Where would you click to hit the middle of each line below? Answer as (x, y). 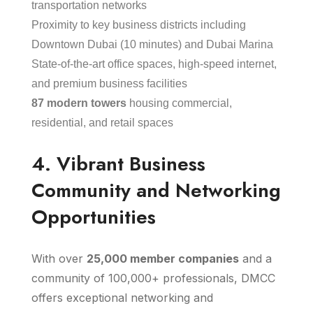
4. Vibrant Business (118, 164)
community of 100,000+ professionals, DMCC (153, 278)
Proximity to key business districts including (139, 25)
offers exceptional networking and (122, 298)
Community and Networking (156, 190)
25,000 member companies (163, 259)
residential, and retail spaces (102, 123)
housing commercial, (179, 103)
